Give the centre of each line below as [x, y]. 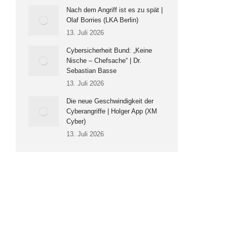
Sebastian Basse [91, 71]
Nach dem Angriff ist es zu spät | [115, 10]
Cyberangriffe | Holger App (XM [112, 111]
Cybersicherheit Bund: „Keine [109, 50]
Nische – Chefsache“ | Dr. [104, 61]
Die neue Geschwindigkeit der [110, 101]
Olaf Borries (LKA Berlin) [102, 20]
